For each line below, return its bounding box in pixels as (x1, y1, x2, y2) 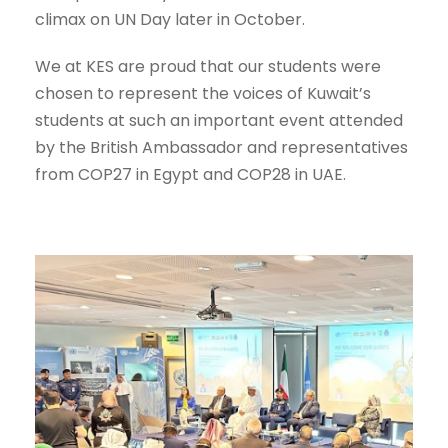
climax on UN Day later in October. (35, 8, 305, 32)
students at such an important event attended (35, 109, 403, 133)
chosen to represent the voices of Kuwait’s (35, 82, 371, 106)
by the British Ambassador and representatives (35, 136, 408, 160)
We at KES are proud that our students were (35, 55, 381, 79)
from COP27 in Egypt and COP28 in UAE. (35, 163, 346, 187)
